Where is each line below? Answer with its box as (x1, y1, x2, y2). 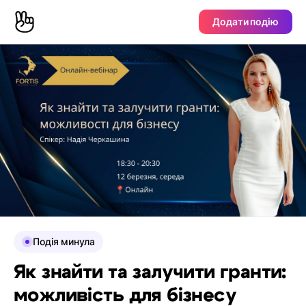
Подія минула (33, 236, 95, 248)
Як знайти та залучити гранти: (14, 263, 286, 283)
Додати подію (212, 16, 279, 27)
